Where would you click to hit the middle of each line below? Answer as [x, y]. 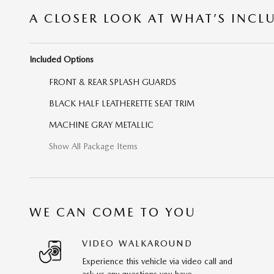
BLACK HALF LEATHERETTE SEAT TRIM [122, 104]
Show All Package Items [93, 146]
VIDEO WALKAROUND [137, 244]
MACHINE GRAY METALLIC [101, 125]
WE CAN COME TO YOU [113, 213]
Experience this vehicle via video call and [157, 261]
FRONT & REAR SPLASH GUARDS [113, 82]
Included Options [61, 60]
